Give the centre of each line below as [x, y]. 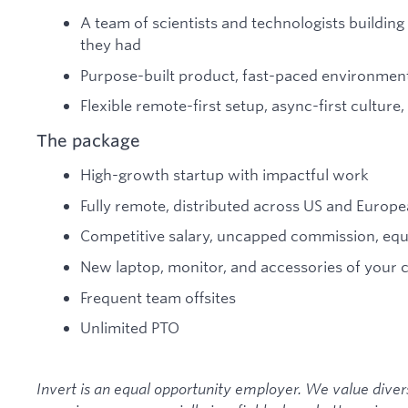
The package [88, 140]
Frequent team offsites [158, 297]
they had [111, 44]
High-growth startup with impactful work [224, 175]
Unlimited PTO [130, 328]
